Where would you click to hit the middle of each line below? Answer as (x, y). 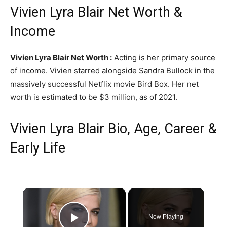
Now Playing (166, 217)
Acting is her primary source (164, 58)
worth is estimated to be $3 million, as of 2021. (94, 97)
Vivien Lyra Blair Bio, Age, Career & (113, 129)
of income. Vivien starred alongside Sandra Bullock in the (112, 71)
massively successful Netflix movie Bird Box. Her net (104, 84)
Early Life (38, 148)
